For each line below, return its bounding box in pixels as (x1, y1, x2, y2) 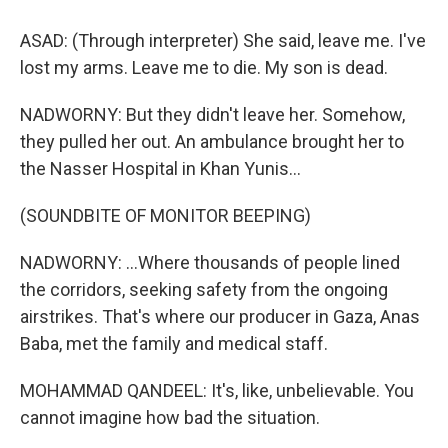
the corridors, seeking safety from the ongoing (20, 279, 388, 300)
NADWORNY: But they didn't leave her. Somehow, (20, 104, 405, 125)
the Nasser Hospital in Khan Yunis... (20, 158, 301, 179)
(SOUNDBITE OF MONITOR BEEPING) (20, 205, 311, 226)
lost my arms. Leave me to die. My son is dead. (20, 57, 388, 78)
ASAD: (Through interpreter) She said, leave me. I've (20, 30, 426, 51)
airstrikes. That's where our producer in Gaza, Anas (20, 306, 420, 327)
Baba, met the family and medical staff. (20, 333, 328, 354)
